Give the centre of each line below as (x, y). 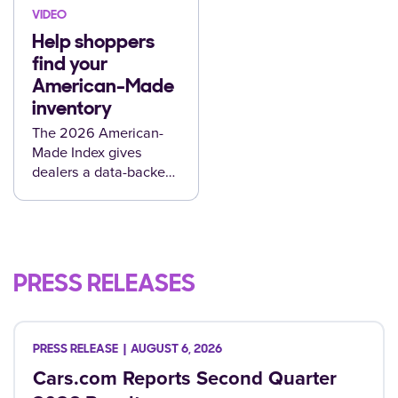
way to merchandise (96, 192)
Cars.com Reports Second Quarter (185, 378)
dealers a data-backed (103, 172)
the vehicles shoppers (101, 211)
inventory (72, 110)
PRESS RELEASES (104, 286)
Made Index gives (87, 153)
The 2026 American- (98, 133)
